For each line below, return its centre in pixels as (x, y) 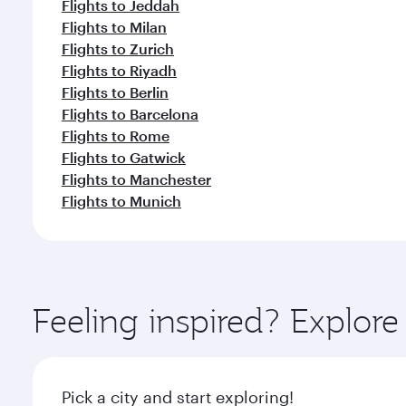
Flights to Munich (121, 201)
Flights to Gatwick (124, 157)
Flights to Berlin (115, 92)
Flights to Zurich (118, 48)
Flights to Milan (114, 27)
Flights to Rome (116, 135)
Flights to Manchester (136, 179)
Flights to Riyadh (119, 70)
